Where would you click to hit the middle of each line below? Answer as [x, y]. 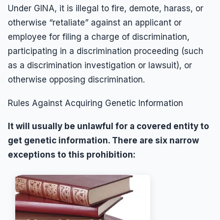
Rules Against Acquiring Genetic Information [96, 103]
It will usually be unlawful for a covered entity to [109, 126]
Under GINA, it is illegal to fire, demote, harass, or [106, 9]
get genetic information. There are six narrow [103, 141]
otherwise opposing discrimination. [76, 80]
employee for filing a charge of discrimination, [99, 37]
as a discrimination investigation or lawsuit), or [100, 66]
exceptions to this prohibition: [72, 155]
